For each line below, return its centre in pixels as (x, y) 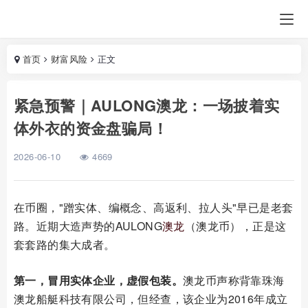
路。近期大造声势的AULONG (88, 226)
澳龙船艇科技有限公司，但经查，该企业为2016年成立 (151, 299)
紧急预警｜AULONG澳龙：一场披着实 (147, 105)
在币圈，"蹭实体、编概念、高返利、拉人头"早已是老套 (154, 207)
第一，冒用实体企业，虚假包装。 (98, 280)
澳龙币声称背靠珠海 (234, 280)
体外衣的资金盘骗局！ (91, 128)
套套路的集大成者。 (65, 244)
